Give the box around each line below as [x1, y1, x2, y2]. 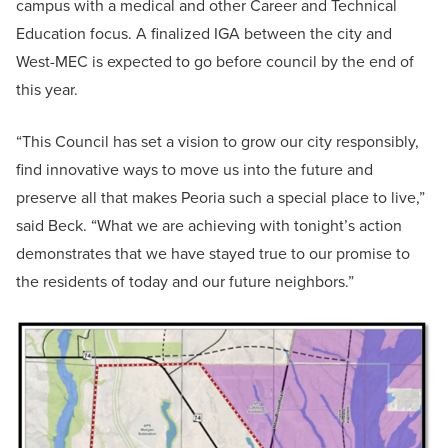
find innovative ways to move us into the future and [16, 158, 373, 182]
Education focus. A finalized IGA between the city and [16, 22, 392, 46]
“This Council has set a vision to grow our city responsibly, [16, 130, 419, 154]
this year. [16, 78, 78, 102]
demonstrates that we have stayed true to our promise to [16, 242, 410, 266]
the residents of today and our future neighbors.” [16, 270, 354, 294]
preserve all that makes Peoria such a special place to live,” [16, 186, 425, 210]
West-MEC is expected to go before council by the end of [16, 50, 414, 74]
